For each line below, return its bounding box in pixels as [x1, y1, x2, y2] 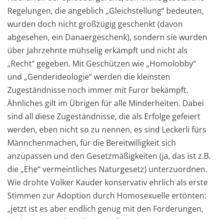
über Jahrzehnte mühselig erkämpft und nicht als [7, 45, 188, 56]
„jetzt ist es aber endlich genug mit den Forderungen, [7, 203, 203, 215]
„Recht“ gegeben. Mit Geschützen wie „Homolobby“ [7, 58, 196, 69]
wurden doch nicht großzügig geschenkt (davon [7, 19, 183, 30]
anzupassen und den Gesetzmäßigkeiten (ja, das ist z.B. [7, 151, 211, 162]
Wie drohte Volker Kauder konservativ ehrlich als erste [7, 177, 208, 188]
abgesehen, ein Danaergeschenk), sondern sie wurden [7, 32, 207, 43]
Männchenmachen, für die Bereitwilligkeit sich [7, 137, 176, 149]
